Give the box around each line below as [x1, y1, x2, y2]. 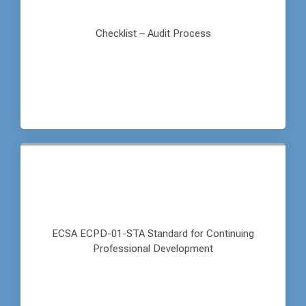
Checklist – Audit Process [95, 27, 211, 40]
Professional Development [93, 242, 213, 255]
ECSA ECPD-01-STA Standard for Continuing [52, 227, 254, 240]
